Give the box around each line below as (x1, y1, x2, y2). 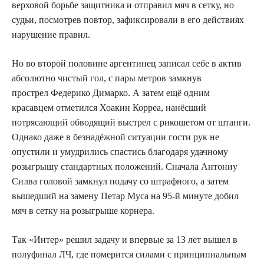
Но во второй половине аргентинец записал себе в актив (12, 58, 242, 68)
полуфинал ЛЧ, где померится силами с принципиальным (12, 249, 246, 259)
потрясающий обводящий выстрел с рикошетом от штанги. (12, 117, 250, 127)
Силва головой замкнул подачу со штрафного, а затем (12, 176, 229, 186)
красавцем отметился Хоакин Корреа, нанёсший (12, 102, 206, 113)
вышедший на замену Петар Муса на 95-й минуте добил (12, 190, 239, 201)
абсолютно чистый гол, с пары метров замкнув (12, 72, 202, 83)
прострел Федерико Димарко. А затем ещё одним (12, 87, 210, 98)
